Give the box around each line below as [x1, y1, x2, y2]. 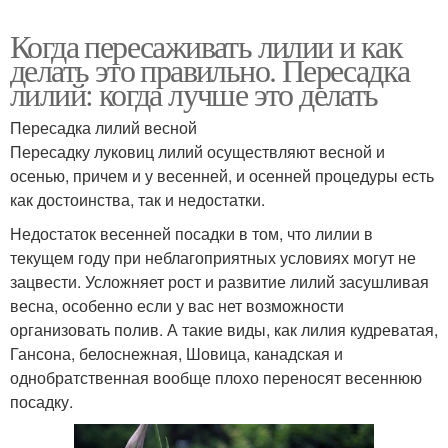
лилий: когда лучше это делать [10, 71, 378, 115]
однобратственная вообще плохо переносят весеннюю [10, 365, 422, 389]
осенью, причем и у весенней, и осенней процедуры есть [10, 163, 434, 187]
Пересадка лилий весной [10, 115, 197, 139]
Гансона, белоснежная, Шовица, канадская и [10, 341, 343, 365]
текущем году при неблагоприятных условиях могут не [10, 245, 416, 269]
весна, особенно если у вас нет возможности [10, 293, 344, 317]
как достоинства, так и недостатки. [10, 187, 265, 211]
